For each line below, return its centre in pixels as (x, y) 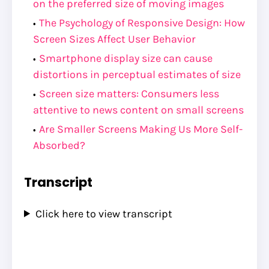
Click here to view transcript (104, 213)
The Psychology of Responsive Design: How (142, 23)
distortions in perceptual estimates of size (137, 74)
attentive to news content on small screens (138, 110)
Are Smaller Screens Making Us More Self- (141, 129)
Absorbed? (59, 145)
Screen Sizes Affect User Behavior (114, 39)
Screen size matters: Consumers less (129, 93)
